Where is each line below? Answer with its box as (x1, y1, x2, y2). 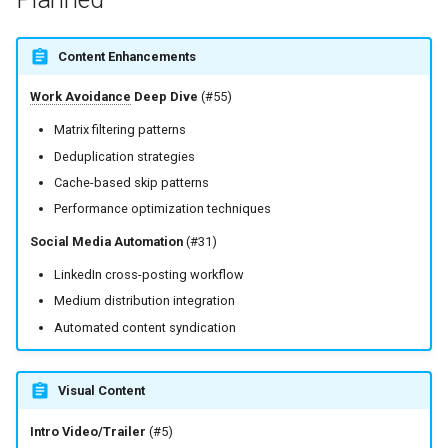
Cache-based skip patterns (53, 175, 209, 190)
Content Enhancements (57, 48, 196, 64)
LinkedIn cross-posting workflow (53, 266, 244, 282)
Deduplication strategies (53, 148, 195, 164)
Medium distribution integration (53, 293, 235, 309)
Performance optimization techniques (53, 201, 271, 217)
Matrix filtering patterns (53, 122, 186, 138)
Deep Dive (130, 89, 198, 105)
